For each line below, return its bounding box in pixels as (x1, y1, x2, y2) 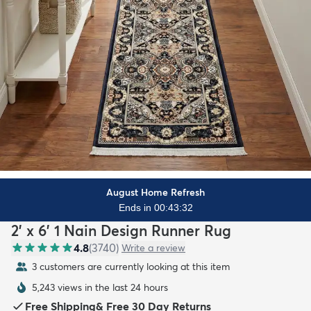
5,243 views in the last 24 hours (32, 280, 168, 294)
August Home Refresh (106, 185, 205, 199)
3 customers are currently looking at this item (32, 260, 230, 273)
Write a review (121, 241, 185, 254)
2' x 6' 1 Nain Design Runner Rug (11, 221, 231, 239)
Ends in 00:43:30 (118, 201, 193, 213)
